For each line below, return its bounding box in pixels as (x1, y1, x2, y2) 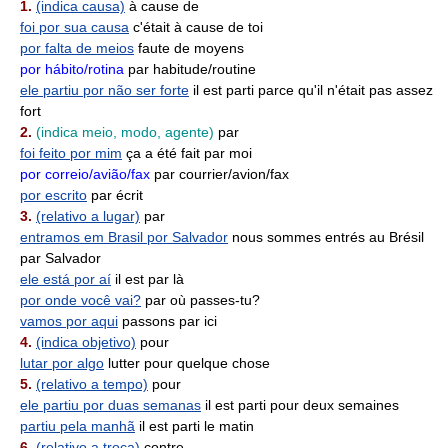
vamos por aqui (20, 313, 118, 329)
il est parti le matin (135, 418, 254, 434)
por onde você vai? (20, 292, 141, 308)
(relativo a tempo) (36, 376, 148, 392)
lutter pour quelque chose (104, 355, 270, 371)
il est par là (111, 271, 184, 287)
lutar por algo (20, 355, 104, 371)
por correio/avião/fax (20, 166, 150, 182)
